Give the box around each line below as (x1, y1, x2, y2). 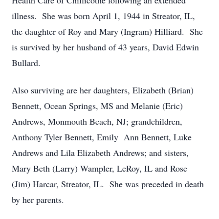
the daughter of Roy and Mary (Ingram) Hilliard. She (12, 25, 203, 37)
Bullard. (12, 57, 41, 68)
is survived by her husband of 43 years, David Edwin (12, 41, 199, 53)
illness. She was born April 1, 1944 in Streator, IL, (12, 10, 195, 22)
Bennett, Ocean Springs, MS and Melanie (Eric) (12, 100, 183, 111)
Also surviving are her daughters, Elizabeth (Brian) (12, 84, 194, 96)
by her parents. (12, 194, 64, 205)
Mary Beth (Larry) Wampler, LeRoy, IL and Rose (12, 162, 187, 174)
